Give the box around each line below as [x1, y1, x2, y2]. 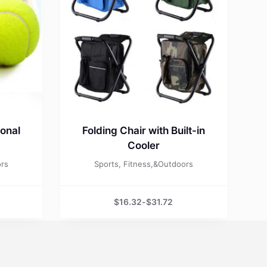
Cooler [127, 139, 160, 151]
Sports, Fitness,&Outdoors [94, 159, 193, 169]
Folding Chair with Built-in [82, 124, 205, 136]
